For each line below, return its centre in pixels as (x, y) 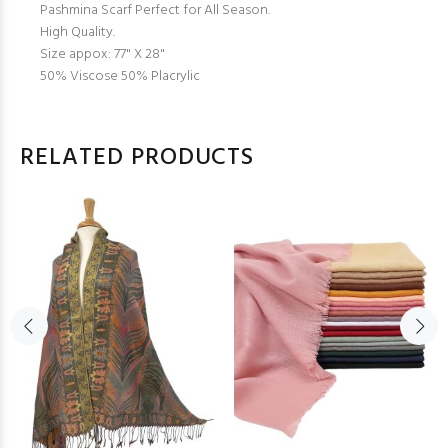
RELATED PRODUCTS (137, 157)
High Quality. (77, 32)
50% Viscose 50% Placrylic (120, 76)
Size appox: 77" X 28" (102, 54)
